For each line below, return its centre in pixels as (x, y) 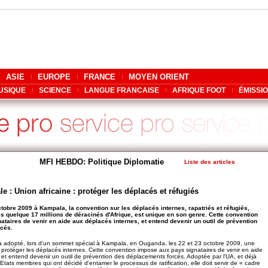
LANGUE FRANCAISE (122, 90)
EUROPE (54, 77)
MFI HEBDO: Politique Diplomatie (101, 162)
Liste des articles (210, 162)
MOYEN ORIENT (159, 77)
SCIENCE (55, 90)
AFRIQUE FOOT (199, 90)
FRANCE (100, 77)
